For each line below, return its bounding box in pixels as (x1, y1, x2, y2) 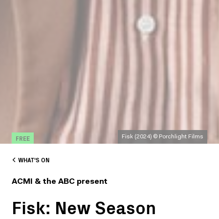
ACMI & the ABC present (12, 177, 108, 186)
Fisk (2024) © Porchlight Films (122, 133, 203, 140)
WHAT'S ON (18, 155, 49, 164)
